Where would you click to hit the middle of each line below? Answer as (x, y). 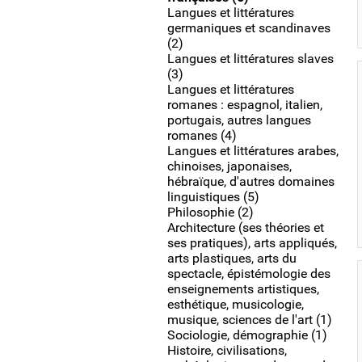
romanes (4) (202, 135)
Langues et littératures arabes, (253, 151)
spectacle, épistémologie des (249, 274)
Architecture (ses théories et (246, 227)
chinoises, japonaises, (229, 166)
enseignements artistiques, (243, 289)
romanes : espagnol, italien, (245, 105)
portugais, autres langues (239, 120)
